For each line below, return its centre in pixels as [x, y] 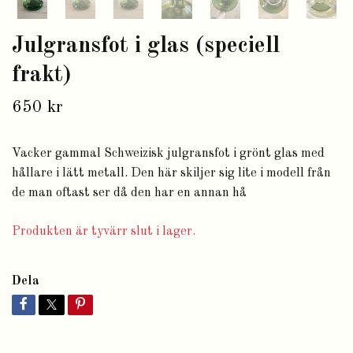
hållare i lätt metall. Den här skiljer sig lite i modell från [171, 174]
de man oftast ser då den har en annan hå [129, 193]
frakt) [41, 76]
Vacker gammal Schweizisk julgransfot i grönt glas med [168, 154]
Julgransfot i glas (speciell [146, 46]
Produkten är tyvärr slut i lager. [105, 232]
